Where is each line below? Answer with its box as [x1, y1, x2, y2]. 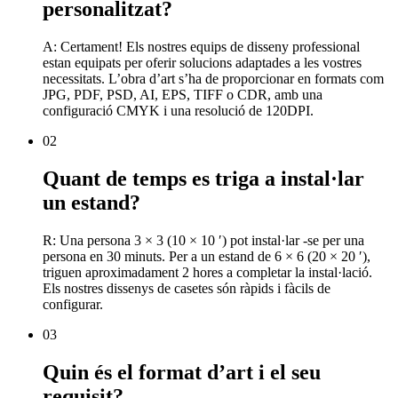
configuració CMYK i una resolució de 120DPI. [43, 102, 314, 118]
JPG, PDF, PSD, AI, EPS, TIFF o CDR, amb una [43, 86, 322, 102]
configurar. [43, 296, 103, 312]
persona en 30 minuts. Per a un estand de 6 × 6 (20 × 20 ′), [43, 248, 370, 264]
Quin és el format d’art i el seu [43, 360, 321, 384]
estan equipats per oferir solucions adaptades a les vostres [43, 54, 362, 70]
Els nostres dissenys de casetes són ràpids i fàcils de [43, 280, 330, 296]
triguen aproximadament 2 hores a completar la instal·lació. [43, 264, 372, 280]
